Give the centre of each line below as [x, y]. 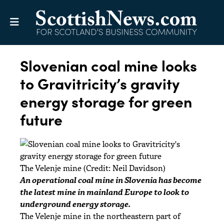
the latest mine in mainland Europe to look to [104, 192]
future [41, 119]
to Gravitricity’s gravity [100, 83]
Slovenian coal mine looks [108, 65]
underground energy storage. [75, 204]
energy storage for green [106, 101]
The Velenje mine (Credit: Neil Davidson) [93, 168]
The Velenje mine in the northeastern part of [100, 216]
